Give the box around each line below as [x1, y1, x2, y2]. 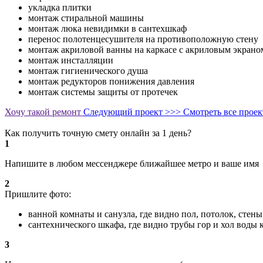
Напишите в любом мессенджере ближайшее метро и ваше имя [5, 159, 259, 168]
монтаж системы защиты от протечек [28, 87, 178, 97]
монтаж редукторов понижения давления [28, 76, 194, 86]
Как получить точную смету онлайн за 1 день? [5, 128, 191, 138]
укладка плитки [28, 2, 92, 12]
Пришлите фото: [5, 189, 71, 199]
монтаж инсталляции [28, 55, 113, 65]
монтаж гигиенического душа [28, 66, 148, 76]
